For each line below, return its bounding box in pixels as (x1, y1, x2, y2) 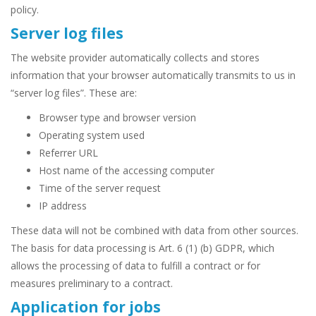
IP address (39, 199, 87, 213)
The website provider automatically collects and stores (11, 51, 260, 65)
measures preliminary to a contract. (11, 276, 173, 291)
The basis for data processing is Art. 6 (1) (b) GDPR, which (11, 241, 274, 255)
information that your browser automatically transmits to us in (11, 68, 296, 83)
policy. (11, 3, 39, 17)
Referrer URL (39, 146, 98, 160)
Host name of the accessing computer (39, 164, 214, 178)
